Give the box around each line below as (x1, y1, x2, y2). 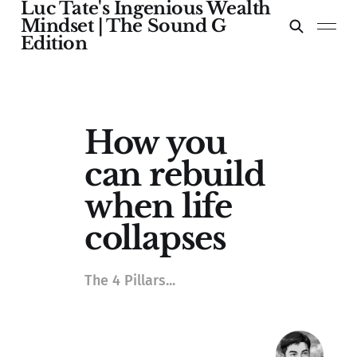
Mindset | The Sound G (20, 15, 226, 37)
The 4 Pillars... (84, 272, 175, 290)
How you (84, 123, 226, 163)
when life (84, 186, 233, 227)
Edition (20, 33, 88, 54)
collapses (84, 218, 227, 259)
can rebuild (84, 155, 265, 195)
